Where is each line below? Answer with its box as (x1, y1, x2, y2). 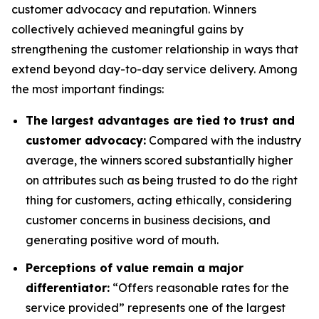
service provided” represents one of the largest (26, 300, 286, 315)
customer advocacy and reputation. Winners (11, 2, 256, 16)
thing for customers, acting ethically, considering (26, 193, 292, 207)
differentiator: (26, 280, 110, 295)
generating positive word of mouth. (26, 233, 219, 247)
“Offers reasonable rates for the (110, 280, 289, 295)
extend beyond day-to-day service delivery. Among (11, 62, 298, 76)
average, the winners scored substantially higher (26, 153, 293, 167)
